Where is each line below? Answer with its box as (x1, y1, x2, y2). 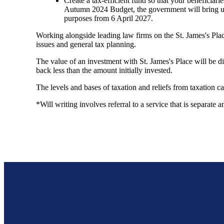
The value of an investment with (36, 56, 139, 65)
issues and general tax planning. (36, 39, 136, 48)
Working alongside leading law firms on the (36, 30, 175, 39)
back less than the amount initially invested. (36, 65, 172, 74)
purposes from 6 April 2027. (64, 13, 153, 22)
